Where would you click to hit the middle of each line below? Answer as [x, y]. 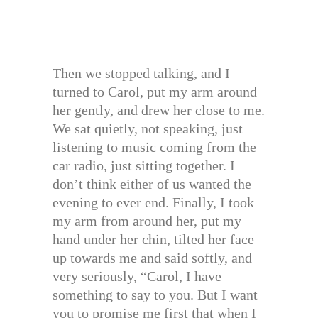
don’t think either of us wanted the [152, 184]
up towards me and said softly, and [152, 258]
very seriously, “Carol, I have [137, 276]
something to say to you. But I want [155, 295]
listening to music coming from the [154, 147]
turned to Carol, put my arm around [155, 92]
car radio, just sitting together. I [144, 166]
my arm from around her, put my [147, 221]
